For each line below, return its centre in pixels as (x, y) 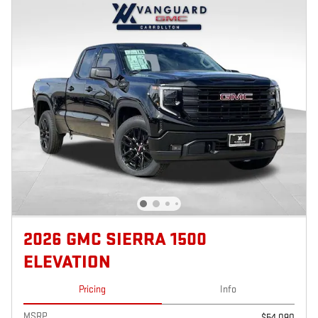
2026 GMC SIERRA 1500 (115, 239)
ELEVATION (67, 262)
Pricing (93, 289)
